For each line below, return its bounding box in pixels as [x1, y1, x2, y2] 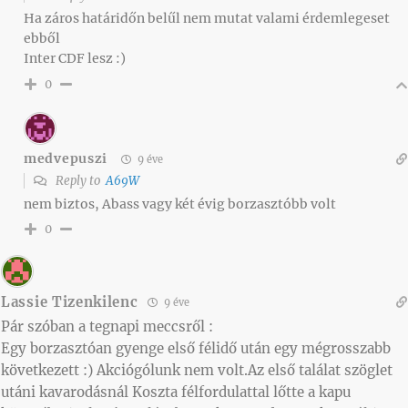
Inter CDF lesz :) [24, 49, 126, 66]
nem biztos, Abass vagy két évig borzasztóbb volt [24, 195, 336, 212]
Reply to [53, 172, 106, 189]
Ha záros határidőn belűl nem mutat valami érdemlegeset [24, 9, 390, 26]
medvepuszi [24, 150, 107, 168]
